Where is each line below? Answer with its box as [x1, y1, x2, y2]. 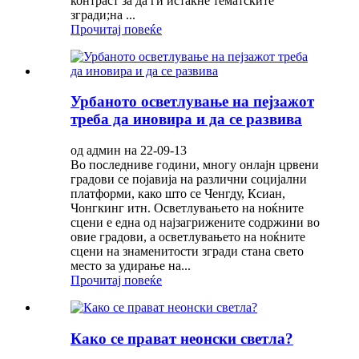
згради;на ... [71, 7, 135, 22]
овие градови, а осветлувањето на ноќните [71, 230, 305, 244]
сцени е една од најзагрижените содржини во [71, 216, 320, 230]
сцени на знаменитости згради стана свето [71, 244, 304, 259]
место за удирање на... [71, 259, 191, 273]
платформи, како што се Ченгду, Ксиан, [71, 187, 285, 201]
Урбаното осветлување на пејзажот [71, 93, 314, 111]
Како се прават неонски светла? [71, 329, 293, 347]
